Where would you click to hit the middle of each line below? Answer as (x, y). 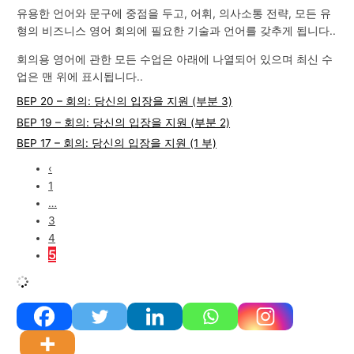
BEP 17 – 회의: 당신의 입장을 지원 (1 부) (117, 143)
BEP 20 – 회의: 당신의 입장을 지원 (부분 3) (125, 101)
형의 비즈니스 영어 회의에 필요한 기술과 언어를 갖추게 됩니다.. (177, 31)
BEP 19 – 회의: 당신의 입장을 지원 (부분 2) (124, 122)
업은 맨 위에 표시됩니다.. (80, 77)
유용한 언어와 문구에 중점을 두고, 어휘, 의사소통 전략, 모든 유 (174, 14)
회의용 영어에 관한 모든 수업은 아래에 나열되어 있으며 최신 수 (175, 60)
